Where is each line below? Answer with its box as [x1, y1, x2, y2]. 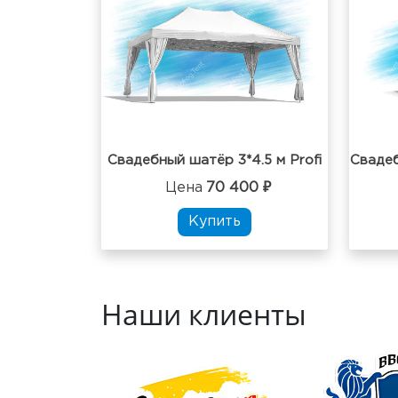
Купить [188, 215, 241, 229]
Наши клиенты [101, 295, 306, 334]
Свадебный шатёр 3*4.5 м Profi [107, 155, 322, 167]
